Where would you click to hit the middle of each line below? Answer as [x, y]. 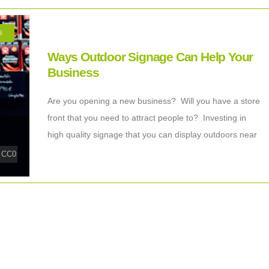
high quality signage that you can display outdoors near [152, 134]
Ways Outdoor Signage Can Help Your [150, 56]
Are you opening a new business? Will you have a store [154, 101]
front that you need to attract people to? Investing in [147, 117]
